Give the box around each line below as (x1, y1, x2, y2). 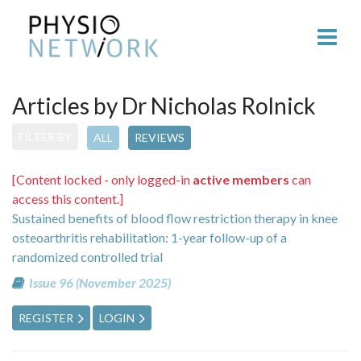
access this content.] (12, 190, 123, 206)
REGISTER (19, 311, 73, 326)
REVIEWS (135, 130, 185, 144)
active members (193, 171, 289, 187)
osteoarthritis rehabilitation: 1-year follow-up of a (12, 229, 287, 245)
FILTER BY (19, 129, 72, 143)
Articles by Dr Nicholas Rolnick (12, 91, 316, 119)
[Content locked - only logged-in (12, 171, 193, 187)
